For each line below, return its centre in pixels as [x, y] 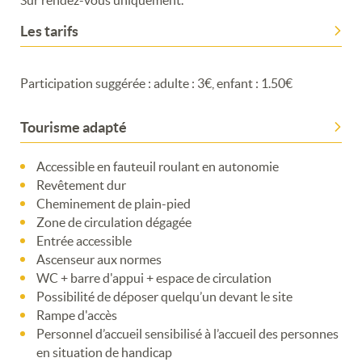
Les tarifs [49, 31]
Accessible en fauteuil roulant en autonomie [158, 166]
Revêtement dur [81, 185]
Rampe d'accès [77, 315]
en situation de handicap [104, 352]
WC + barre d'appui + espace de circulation [154, 278]
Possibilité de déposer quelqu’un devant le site [164, 296]
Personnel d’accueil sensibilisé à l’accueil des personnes [187, 333]
